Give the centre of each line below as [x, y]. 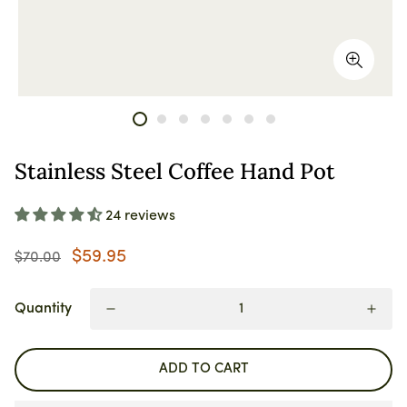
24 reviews [140, 216]
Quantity [43, 309]
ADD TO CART [203, 369]
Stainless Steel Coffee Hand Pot [175, 171]
